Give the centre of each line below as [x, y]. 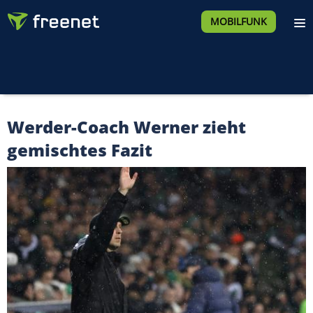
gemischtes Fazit [80, 150]
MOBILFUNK [238, 21]
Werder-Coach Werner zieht [126, 127]
